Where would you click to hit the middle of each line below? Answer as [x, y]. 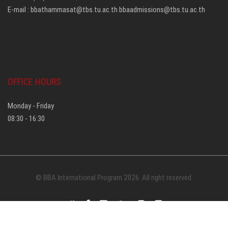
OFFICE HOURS [34, 82]
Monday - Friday [31, 106]
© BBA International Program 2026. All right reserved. [114, 177]
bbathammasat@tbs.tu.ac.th [74, 10]
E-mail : [19, 10]
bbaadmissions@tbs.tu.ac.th [162, 10]
